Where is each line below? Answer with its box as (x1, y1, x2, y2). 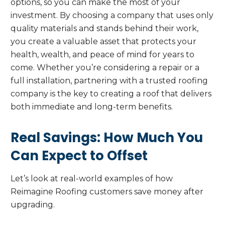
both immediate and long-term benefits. (11, 102, 173, 112)
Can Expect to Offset (11, 147, 148, 165)
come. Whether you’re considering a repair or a (11, 63, 199, 73)
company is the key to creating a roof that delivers (11, 89, 211, 99)
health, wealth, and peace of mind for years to (11, 50, 194, 60)
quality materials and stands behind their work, (11, 24, 198, 34)
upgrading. (11, 200, 55, 210)
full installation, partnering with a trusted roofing (11, 76, 208, 86)
